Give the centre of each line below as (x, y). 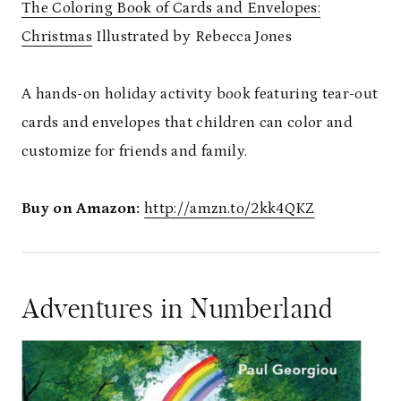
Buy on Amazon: (81, 208)
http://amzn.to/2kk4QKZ (230, 208)
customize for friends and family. (135, 151)
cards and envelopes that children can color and (187, 122)
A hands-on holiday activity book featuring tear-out (200, 94)
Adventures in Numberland (177, 309)
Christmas (57, 36)
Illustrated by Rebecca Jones (192, 36)
